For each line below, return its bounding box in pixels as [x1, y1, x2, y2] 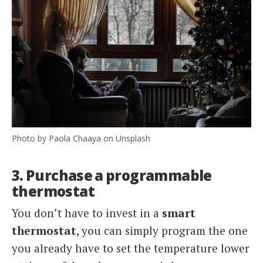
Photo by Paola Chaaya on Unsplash [12, 132, 150, 144]
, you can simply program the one [76, 223, 248, 238]
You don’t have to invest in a [12, 205, 162, 221]
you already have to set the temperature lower [12, 241, 249, 256]
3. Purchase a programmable [12, 165, 212, 185]
